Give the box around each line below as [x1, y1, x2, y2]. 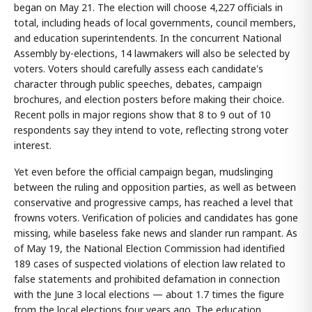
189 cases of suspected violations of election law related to [14, 256, 286, 270]
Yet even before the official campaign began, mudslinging [14, 164, 273, 178]
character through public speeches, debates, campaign [14, 77, 262, 91]
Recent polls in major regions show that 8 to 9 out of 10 [14, 107, 271, 121]
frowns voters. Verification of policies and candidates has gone [14, 210, 298, 224]
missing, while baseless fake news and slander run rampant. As [14, 226, 297, 240]
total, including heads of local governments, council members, [14, 15, 296, 29]
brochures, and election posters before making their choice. [14, 92, 284, 106]
